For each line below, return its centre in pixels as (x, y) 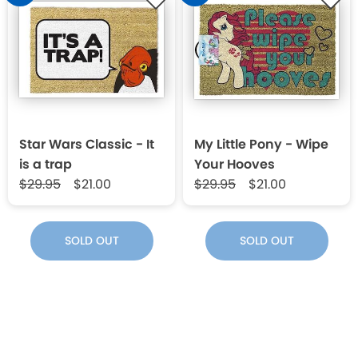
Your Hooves (235, 164)
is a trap (46, 164)
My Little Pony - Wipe (261, 144)
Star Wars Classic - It (87, 144)
